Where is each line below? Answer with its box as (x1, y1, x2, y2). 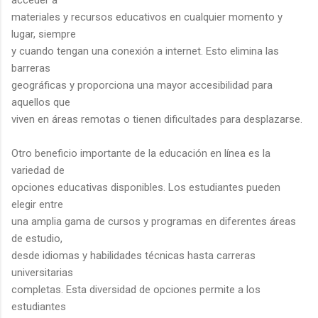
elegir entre (11, 197, 63, 211)
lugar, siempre (11, 27, 76, 40)
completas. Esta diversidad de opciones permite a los (11, 283, 261, 296)
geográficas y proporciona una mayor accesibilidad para (11, 78, 273, 92)
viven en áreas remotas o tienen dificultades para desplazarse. (11, 112, 302, 126)
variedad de (11, 163, 65, 177)
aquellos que (11, 95, 70, 109)
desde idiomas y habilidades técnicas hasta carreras (11, 248, 256, 262)
